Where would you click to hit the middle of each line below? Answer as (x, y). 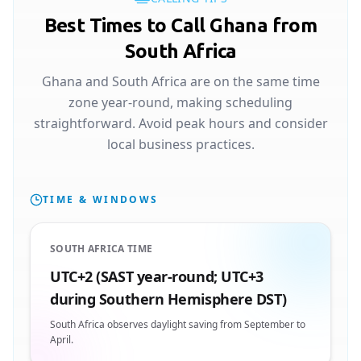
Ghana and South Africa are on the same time (180, 81)
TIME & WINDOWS (101, 199)
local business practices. (180, 144)
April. (62, 340)
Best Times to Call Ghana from (180, 25)
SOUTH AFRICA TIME (102, 249)
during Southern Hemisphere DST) (168, 299)
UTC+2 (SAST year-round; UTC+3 (157, 276)
